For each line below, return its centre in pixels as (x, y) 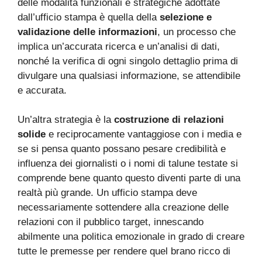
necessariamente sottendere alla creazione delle (123, 208)
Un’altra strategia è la (66, 120)
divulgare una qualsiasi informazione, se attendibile (129, 76)
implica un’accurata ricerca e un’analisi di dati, (119, 47)
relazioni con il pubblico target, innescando (111, 222)
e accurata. (42, 91)
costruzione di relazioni (169, 120)
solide (32, 135)
